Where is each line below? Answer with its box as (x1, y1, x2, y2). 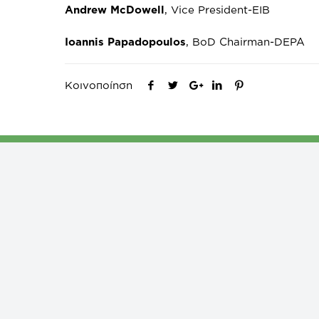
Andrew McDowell (65, 4, 165, 16)
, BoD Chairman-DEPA (186, 36, 305, 48)
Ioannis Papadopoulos (65, 36, 187, 48)
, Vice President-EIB (164, 4, 271, 16)
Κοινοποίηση (65, 79, 133, 92)
